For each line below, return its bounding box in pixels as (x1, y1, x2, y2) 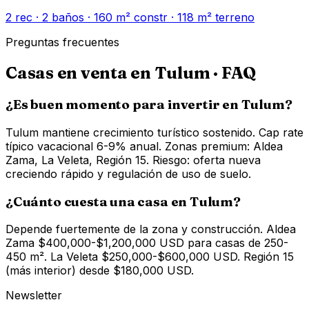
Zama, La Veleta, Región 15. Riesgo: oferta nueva (6, 152, 261, 167)
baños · (48, 10, 94, 25)
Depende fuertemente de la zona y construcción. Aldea (6, 222, 296, 237)
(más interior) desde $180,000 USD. (6, 263, 194, 278)
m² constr (112, 10, 168, 25)
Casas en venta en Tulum (6, 63, 210, 83)
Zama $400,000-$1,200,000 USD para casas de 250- (6, 236, 288, 250)
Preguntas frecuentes (6, 35, 119, 50)
